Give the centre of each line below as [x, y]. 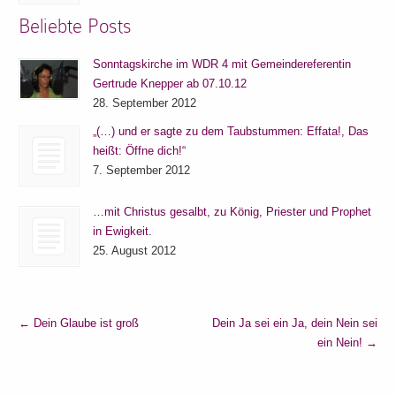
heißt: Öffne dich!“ [140, 150]
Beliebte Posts [76, 27]
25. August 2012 [135, 250]
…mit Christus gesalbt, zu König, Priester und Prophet [232, 211]
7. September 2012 [142, 170]
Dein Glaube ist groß [85, 323]
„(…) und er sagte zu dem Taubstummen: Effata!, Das [231, 131]
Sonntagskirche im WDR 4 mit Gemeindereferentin [222, 64]
